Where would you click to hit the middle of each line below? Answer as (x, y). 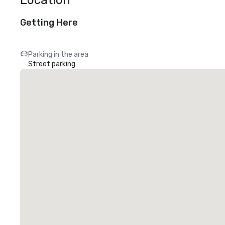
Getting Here (49, 23)
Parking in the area (58, 54)
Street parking (52, 64)
